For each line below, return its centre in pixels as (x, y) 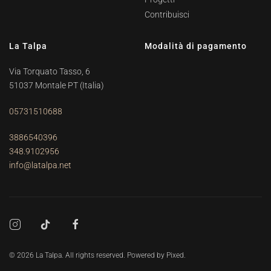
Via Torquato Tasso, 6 (50, 71)
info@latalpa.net (40, 165)
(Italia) (91, 85)
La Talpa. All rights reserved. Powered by (100, 255)
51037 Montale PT (44, 85)
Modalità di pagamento (196, 46)
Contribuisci (167, 14)
